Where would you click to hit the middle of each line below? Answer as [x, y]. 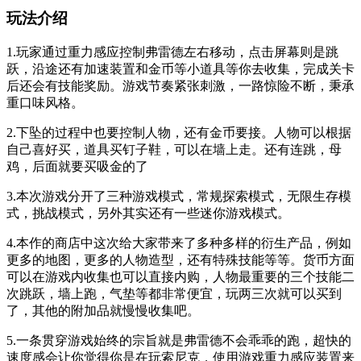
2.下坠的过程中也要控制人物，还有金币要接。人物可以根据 [179, 133]
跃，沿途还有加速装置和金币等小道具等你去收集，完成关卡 [180, 69]
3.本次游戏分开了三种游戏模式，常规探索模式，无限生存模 [179, 197]
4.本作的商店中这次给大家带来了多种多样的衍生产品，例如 [179, 243]
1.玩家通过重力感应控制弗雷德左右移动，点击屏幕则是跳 [172, 52]
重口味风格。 [45, 103]
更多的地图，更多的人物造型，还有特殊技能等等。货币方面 [180, 260]
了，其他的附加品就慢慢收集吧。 [103, 311]
